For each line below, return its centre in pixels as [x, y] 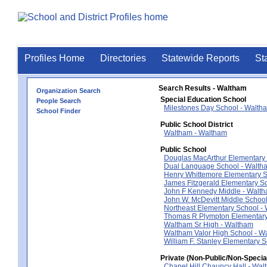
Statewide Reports [201, 58]
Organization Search [69, 91]
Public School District [197, 125]
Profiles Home [55, 58]
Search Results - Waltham [203, 88]
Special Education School [203, 100]
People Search [59, 101]
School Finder [58, 111]
